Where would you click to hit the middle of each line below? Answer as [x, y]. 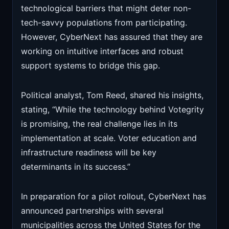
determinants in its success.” [76, 167]
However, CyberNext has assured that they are [112, 37]
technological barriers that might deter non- [106, 8]
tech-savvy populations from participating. [104, 22]
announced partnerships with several [92, 211]
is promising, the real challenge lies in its [99, 124]
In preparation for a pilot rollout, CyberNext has [113, 196]
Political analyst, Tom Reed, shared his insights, [112, 95]
